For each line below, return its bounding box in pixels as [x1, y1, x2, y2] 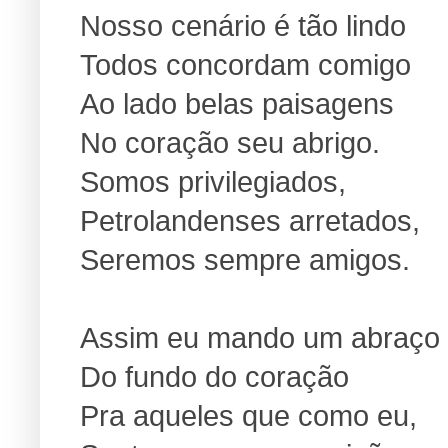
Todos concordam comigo [80, 48, 411, 81]
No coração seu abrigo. [80, 126, 380, 159]
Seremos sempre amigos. [80, 243, 410, 276]
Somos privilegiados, [80, 165, 346, 198]
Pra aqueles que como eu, [80, 399, 417, 432]
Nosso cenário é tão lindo [80, 9, 406, 42]
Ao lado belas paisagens [80, 87, 394, 120]
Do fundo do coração [80, 360, 349, 393]
